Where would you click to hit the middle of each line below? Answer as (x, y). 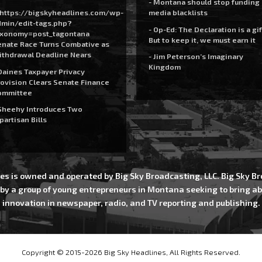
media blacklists (178, 12)
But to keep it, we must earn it (202, 39)
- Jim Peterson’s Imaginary (196, 56)
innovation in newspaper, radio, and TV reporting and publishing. (131, 202)
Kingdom (164, 67)
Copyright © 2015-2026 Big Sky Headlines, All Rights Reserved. (131, 252)
